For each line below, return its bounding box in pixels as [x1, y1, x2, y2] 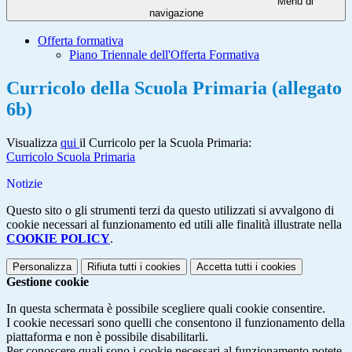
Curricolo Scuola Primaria [6, 150, 135, 164]
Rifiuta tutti [87, 261, 137, 273]
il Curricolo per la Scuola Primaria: [79, 136, 251, 150]
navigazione [148, 7, 203, 20]
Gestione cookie [6, 275, 89, 289]
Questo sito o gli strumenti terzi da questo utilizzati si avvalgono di [6, 203, 334, 218]
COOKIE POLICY [6, 232, 110, 246]
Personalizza [13, 261, 71, 273]
